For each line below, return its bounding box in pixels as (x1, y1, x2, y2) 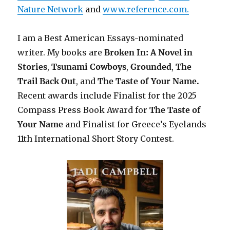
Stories (17, 61, 48, 72)
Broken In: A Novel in (104, 47, 193, 57)
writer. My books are (17, 47, 105, 57)
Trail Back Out (17, 75, 76, 86)
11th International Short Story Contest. (17, 133, 175, 144)
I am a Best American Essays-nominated (17, 32, 184, 43)
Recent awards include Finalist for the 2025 (17, 90, 197, 101)
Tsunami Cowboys (49, 61, 127, 72)
